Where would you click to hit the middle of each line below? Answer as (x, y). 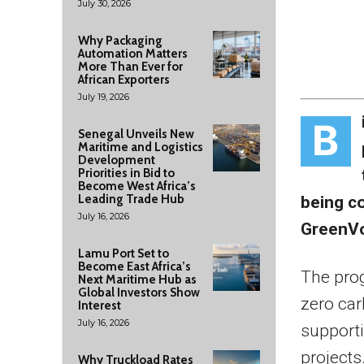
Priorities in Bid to (126, 173)
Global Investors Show (139, 292)
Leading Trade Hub (131, 199)
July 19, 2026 (104, 97)
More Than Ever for (130, 67)
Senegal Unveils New (136, 134)
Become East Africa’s (134, 266)
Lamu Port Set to (123, 253)
